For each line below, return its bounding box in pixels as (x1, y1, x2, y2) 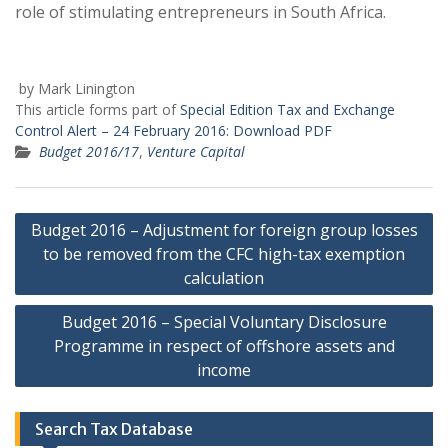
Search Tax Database (35, 419, 193, 439)
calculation (184, 267, 264, 289)
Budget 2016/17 (39, 142, 139, 161)
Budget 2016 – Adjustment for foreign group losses (30, 219, 418, 241)
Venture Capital (147, 142, 245, 161)
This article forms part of (15, 100, 180, 119)
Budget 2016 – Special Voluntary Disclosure (61, 311, 387, 333)
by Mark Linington (15, 79, 135, 98)
